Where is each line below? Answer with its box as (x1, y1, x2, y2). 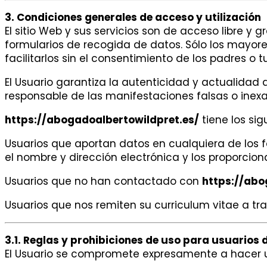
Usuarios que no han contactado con (5, 174, 202, 189)
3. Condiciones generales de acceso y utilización (5, 10, 261, 25)
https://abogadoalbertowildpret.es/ (5, 113, 199, 128)
